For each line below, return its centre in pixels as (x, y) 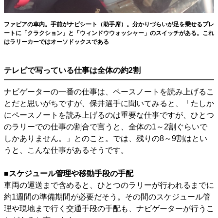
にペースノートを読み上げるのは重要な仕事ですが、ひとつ (109, 115)
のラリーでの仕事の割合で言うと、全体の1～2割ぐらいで (106, 127)
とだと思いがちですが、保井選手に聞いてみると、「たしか (109, 103)
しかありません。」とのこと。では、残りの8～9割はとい (106, 138)
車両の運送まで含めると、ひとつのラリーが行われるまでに (109, 185)
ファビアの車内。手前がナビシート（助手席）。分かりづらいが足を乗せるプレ (109, 24)
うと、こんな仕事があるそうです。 (66, 150)
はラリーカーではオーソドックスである (56, 42)
